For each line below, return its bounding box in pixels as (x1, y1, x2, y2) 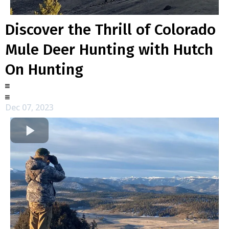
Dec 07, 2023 (5, 102, 54, 113)
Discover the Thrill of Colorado (5, 20, 216, 39)
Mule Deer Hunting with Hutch (5, 40, 213, 59)
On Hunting (5, 60, 83, 79)
